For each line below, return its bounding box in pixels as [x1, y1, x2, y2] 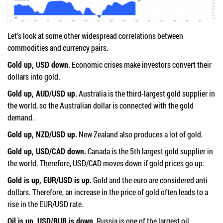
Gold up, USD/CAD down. [7, 145, 86, 156]
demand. [7, 111, 34, 122]
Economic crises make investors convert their [70, 59, 212, 70]
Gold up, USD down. [7, 59, 70, 70]
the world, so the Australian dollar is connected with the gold [7, 100, 194, 111]
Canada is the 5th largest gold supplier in [86, 145, 213, 156]
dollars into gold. [7, 71, 60, 82]
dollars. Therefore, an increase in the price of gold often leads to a [7, 186, 208, 197]
